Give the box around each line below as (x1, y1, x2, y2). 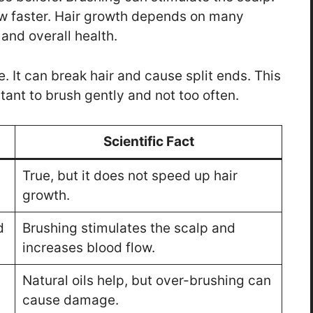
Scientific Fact (103, 133, 194, 150)
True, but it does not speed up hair (22, 168, 238, 184)
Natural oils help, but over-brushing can (22, 272, 271, 289)
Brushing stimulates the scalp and (22, 220, 235, 237)
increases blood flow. (22, 240, 155, 256)
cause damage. (22, 292, 119, 309)
